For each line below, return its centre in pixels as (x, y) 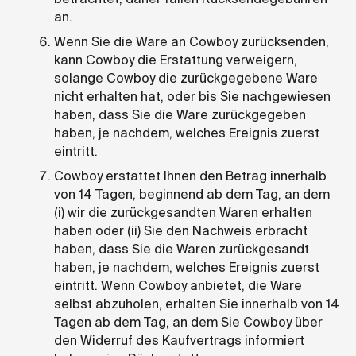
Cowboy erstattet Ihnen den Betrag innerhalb (190, 176)
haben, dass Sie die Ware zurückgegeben (180, 114)
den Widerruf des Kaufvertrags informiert (179, 340)
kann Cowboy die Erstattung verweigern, (176, 60)
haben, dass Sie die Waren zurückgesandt (182, 249)
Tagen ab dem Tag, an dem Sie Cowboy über (188, 322)
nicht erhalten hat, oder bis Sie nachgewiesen (192, 96)
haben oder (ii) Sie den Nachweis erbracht (181, 230)
